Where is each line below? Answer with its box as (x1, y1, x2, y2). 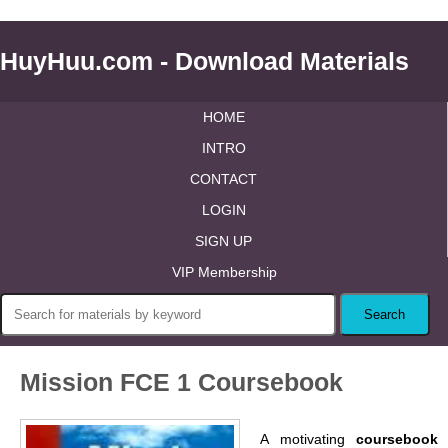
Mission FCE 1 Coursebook (20, 368, 343, 396)
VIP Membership (171, 264, 277, 280)
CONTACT (190, 171, 257, 187)
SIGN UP (195, 233, 252, 249)
